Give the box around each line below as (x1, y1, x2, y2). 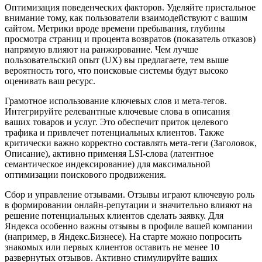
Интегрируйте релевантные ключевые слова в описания (5, 106, 230, 117)
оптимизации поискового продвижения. (5, 170, 166, 180)
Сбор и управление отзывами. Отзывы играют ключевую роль (5, 189, 254, 200)
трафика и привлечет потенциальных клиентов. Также (5, 127, 224, 138)
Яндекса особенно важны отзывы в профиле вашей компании (5, 221, 253, 232)
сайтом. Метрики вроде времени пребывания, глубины (5, 23, 225, 34)
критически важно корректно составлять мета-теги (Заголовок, (5, 138, 257, 149)
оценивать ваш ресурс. (5, 76, 95, 87)
